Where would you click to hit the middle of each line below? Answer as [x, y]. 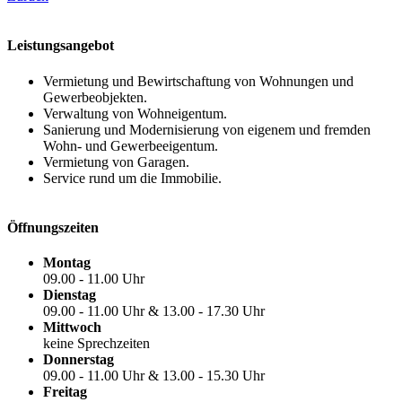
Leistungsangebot [61, 46]
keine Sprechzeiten [97, 344]
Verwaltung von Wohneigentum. [135, 113]
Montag [67, 263]
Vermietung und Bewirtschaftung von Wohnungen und [199, 81]
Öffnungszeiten [53, 227]
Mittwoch [73, 328]
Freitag [66, 392]
